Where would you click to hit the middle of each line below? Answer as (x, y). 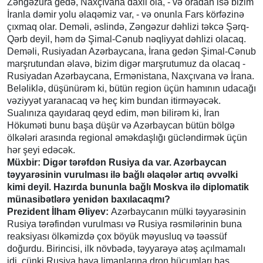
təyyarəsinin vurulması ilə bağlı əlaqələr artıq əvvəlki (122, 174)
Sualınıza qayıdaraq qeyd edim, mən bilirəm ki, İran (113, 113)
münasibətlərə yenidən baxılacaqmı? (89, 199)
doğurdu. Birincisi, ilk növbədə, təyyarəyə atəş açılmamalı (126, 248)
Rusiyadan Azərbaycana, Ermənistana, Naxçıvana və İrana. (131, 76)
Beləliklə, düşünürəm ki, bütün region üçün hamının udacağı (131, 88)
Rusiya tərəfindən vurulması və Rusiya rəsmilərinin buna (124, 224)
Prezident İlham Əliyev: (58, 211)
